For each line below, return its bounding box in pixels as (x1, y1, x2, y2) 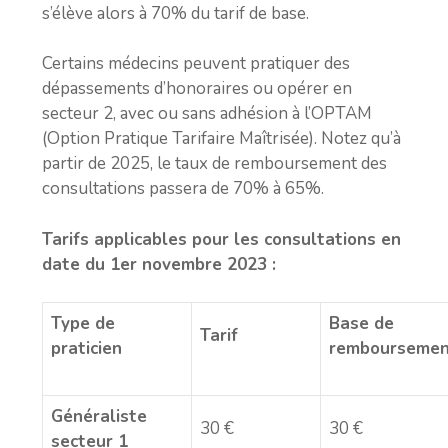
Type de (51, 312, 115, 335)
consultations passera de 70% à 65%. (42, 177, 324, 200)
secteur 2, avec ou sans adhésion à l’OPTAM (42, 102, 372, 125)
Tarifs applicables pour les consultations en (42, 227, 401, 251)
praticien (51, 337, 122, 360)
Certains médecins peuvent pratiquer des (42, 52, 350, 75)
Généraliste (51, 405, 147, 428)
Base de (329, 312, 394, 335)
